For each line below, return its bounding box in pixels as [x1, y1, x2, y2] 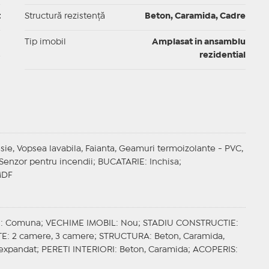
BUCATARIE [97, 159, 145, 166]
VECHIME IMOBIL [45, 220, 116, 228]
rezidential [199, 52, 246, 59]
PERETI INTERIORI [41, 246, 115, 254]
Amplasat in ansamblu [151, 38, 246, 46]
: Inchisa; [144, 159, 181, 166]
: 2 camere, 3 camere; [7, 233, 99, 241]
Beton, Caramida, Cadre [144, 13, 246, 20]
